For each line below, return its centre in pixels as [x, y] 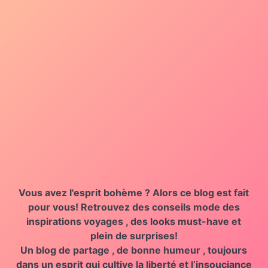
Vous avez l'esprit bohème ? [86, 192]
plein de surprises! [134, 235]
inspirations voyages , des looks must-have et [134, 221]
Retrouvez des [115, 207]
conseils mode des [196, 207]
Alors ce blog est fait [201, 192]
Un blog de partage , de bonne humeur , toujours [134, 250]
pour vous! [53, 207]
